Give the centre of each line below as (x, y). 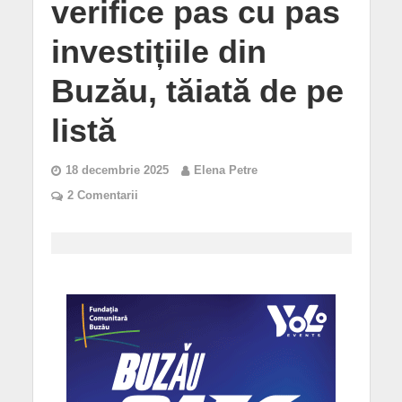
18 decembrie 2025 (117, 170)
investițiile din (158, 52)
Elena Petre (225, 170)
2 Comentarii (102, 195)
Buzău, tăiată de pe (197, 91)
